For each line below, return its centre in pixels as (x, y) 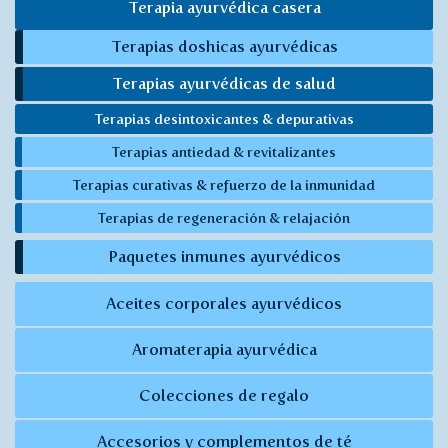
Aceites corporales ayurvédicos (224, 304)
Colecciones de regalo (224, 396)
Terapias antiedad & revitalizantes (224, 152)
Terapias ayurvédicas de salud (224, 84)
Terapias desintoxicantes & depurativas (224, 119)
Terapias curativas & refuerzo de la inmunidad (224, 184)
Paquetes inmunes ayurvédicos (224, 257)
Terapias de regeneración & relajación (224, 217)
